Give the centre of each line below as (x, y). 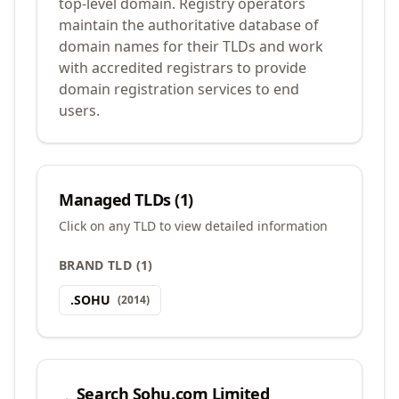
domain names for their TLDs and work (191, 46)
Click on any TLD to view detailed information (193, 226)
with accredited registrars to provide (183, 68)
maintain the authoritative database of (189, 25)
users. (79, 110)
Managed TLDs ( (119, 199)
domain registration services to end (179, 89)
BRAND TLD (96, 265)
